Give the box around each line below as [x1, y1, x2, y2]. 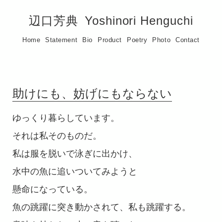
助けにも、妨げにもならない [12, 87, 172, 100]
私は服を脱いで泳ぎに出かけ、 [12, 149, 137, 159]
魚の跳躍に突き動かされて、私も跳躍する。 [12, 202, 191, 212]
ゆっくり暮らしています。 [12, 113, 119, 123]
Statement [45, 36, 78, 44]
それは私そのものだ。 [12, 131, 102, 141]
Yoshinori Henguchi [84, 14, 194, 27]
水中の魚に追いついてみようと [12, 166, 137, 176]
